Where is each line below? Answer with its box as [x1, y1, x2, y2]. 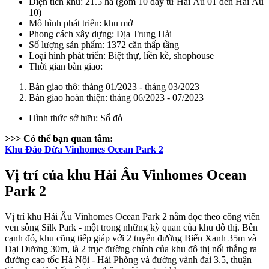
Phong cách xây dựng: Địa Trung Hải [29, 28, 172, 39]
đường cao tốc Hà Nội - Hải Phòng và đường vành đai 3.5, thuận [5, 254, 252, 265]
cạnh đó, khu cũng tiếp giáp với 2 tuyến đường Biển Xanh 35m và [5, 232, 256, 243]
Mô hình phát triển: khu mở [29, 17, 133, 28]
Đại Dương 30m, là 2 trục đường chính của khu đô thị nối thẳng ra [5, 243, 257, 254]
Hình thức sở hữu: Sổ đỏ [29, 112, 122, 123]
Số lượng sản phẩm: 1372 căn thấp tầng [29, 39, 179, 50]
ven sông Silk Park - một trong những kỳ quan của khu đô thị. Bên [5, 222, 258, 232]
